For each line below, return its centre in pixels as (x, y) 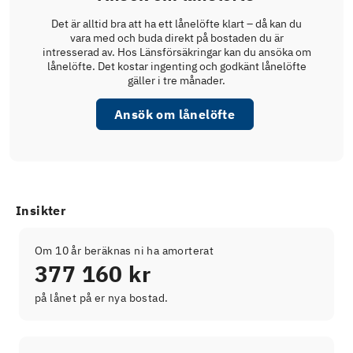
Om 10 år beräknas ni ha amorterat (124, 250)
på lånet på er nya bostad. (102, 297)
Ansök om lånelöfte (175, 114)
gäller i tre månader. (176, 80)
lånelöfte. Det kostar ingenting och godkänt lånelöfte (176, 66)
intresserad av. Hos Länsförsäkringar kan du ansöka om (176, 52)
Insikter (41, 210)
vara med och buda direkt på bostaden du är (176, 37)
